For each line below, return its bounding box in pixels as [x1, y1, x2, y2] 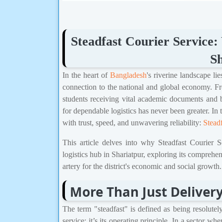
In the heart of [62, 71, 110, 80]
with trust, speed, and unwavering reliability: [62, 118, 203, 127]
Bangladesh [110, 71, 147, 80]
